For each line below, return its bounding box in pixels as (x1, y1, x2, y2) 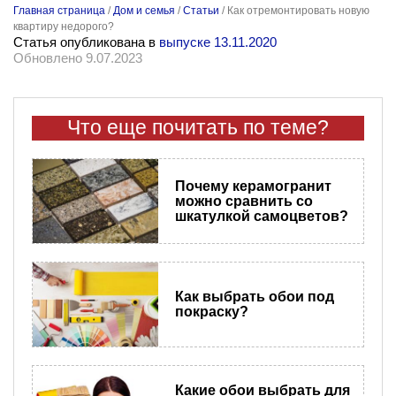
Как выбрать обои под (174, 289, 334, 305)
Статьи (183, 4, 219, 18)
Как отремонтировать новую (227, 4, 369, 18)
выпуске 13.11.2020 (159, 34, 277, 50)
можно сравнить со (174, 194, 313, 209)
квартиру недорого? (13, 20, 114, 34)
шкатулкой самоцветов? (174, 209, 348, 225)
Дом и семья (113, 4, 175, 18)
